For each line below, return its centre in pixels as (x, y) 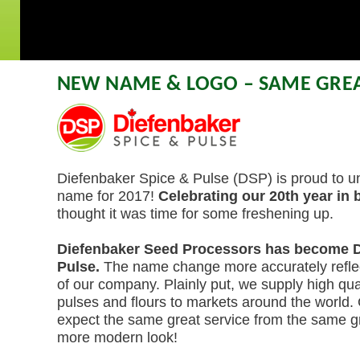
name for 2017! (107, 196)
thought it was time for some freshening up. (195, 214)
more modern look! (117, 337)
